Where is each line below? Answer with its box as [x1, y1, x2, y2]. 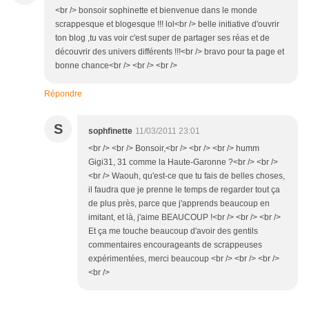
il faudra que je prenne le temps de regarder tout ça [88, 185, 280, 195]
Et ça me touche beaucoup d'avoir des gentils [88, 226, 258, 237]
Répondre [44, 89, 82, 99]
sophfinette [88, 126, 132, 137]
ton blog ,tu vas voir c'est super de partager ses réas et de [55, 33, 270, 43]
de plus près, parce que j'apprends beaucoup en [88, 199, 270, 209]
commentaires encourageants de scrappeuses [88, 240, 262, 250]
